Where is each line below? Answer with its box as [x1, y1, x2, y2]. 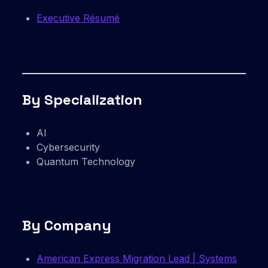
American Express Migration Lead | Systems [36, 252, 237, 265]
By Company [22, 216, 112, 235]
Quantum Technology [36, 156, 136, 168]
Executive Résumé [36, 12, 120, 25]
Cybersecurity [36, 141, 100, 154]
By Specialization [22, 90, 143, 109]
